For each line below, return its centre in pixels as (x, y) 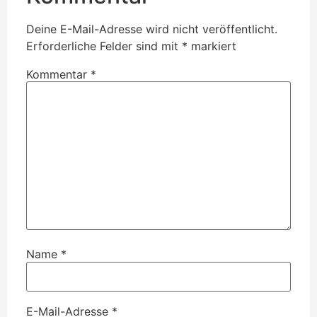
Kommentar (58, 75)
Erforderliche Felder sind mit (104, 46)
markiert (212, 46)
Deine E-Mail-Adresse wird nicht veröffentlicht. (152, 29)
